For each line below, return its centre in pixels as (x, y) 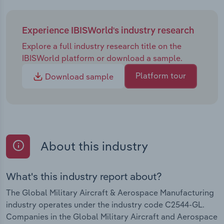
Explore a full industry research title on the (102, 46)
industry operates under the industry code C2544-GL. (105, 204)
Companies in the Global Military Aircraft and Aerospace (112, 216)
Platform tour (161, 76)
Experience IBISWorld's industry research (108, 31)
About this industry (93, 146)
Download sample (78, 77)
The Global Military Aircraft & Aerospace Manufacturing (110, 192)
